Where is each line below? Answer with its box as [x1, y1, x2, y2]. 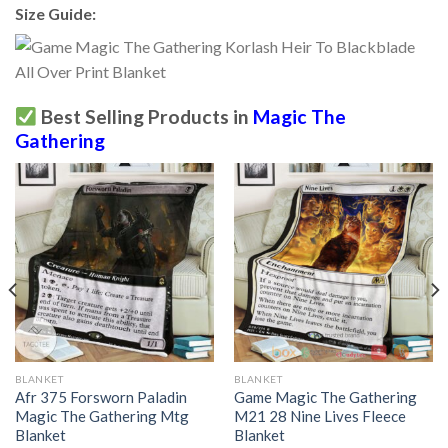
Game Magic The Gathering [233, 387, 417, 406]
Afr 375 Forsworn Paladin [14, 387, 187, 406]
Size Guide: [15, 4, 96, 24]
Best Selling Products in [36, 105, 253, 129]
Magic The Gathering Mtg [14, 406, 189, 425]
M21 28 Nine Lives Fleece [233, 406, 406, 425]
